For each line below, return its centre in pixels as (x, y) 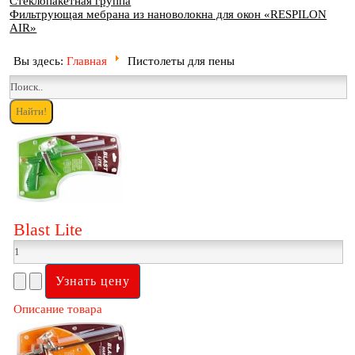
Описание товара (58, 309)
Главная (87, 61)
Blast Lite (48, 229)
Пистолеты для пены (181, 61)
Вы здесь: (40, 61)
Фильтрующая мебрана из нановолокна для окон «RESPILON (168, 14)
